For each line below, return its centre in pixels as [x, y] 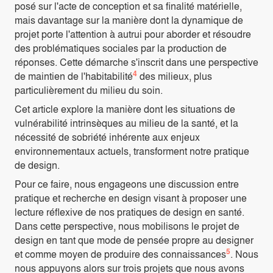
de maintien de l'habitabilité [74, 76]
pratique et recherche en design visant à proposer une [131, 198]
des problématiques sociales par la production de [121, 48]
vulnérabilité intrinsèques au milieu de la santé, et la [126, 123]
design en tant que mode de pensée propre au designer [134, 240]
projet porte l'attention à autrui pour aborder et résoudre [133, 34]
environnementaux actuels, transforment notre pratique [132, 151]
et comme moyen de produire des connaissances [120, 254]
